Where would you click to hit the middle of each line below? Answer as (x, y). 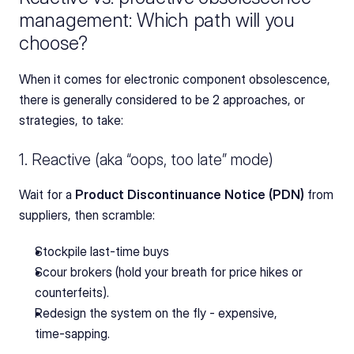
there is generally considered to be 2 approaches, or (162, 99)
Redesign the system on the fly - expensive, (156, 313)
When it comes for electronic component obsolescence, (175, 79)
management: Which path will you (157, 20)
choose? (53, 43)
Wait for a (47, 194)
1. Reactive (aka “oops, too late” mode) (146, 159)
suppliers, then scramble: (87, 215)
